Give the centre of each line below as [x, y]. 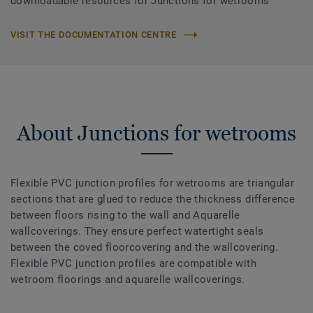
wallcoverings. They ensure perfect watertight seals [137, 232]
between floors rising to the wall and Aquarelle [125, 216]
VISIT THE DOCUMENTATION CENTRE [94, 35]
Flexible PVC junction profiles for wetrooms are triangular [153, 183]
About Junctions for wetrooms [156, 133]
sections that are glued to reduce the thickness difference [153, 199]
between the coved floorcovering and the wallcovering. [145, 248]
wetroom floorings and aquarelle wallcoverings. [128, 280]
